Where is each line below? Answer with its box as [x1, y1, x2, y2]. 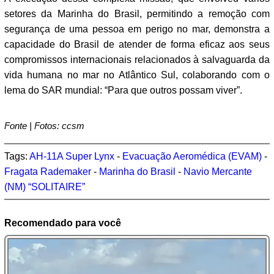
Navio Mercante [183, 166, 252, 177]
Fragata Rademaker [4, 166, 91, 177]
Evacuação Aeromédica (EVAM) [122, 151, 262, 162]
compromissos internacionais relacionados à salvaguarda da [4, 54, 270, 65]
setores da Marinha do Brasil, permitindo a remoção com [4, 9, 270, 20]
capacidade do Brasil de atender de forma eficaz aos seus [4, 39, 270, 50]
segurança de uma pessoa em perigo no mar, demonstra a [4, 24, 270, 35]
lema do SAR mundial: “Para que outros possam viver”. [4, 85, 242, 96]
